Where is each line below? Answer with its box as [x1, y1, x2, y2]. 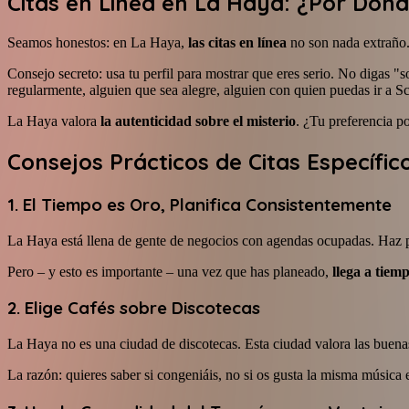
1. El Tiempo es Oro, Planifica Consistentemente [7, 193, 392, 215]
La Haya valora [7, 113, 100, 130]
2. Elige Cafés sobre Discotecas [7, 297, 260, 320]
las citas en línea [188, 35, 287, 51]
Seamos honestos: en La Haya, [7, 35, 188, 51]
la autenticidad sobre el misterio [100, 113, 296, 130]
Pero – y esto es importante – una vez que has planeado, [7, 263, 332, 279]
